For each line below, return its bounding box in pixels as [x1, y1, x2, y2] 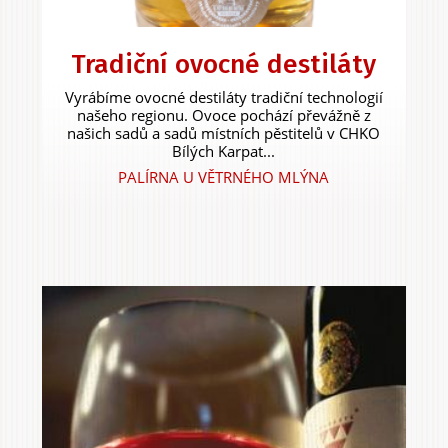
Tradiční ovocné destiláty [71, 49, 377, 81]
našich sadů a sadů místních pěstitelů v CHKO [67, 123, 381, 144]
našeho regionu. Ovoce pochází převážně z [76, 105, 371, 126]
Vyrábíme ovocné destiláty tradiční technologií [64, 87, 383, 108]
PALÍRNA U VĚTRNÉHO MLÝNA [118, 167, 330, 188]
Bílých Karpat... [172, 141, 276, 162]
